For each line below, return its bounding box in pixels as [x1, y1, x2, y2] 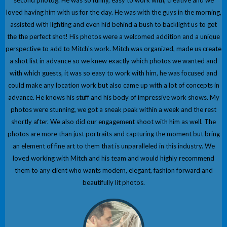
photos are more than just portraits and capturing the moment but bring [7, 130, 220, 138]
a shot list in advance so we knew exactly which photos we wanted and [10, 57, 217, 65]
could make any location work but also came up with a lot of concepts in [8, 81, 219, 90]
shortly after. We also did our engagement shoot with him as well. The [11, 118, 216, 126]
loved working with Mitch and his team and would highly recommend [13, 154, 214, 163]
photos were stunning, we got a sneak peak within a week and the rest [11, 105, 216, 114]
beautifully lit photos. [82, 178, 145, 187]
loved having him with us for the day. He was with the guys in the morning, [6, 8, 221, 17]
